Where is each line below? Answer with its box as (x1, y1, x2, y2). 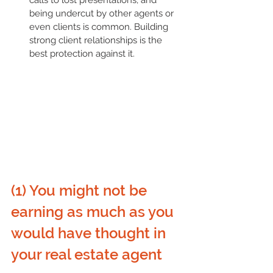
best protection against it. (29, 48, 135, 59)
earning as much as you (11, 202, 177, 221)
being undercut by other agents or (29, 7, 176, 19)
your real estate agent (11, 245, 166, 263)
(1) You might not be (11, 181, 151, 199)
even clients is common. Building (29, 21, 171, 32)
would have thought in (11, 224, 169, 242)
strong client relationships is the (29, 34, 165, 46)
